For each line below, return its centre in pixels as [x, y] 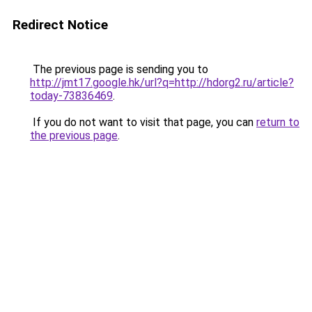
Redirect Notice [60, 25]
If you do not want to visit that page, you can [143, 122]
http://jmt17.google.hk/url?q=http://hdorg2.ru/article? [162, 83]
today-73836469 [71, 96]
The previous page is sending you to [119, 69]
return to [278, 122]
